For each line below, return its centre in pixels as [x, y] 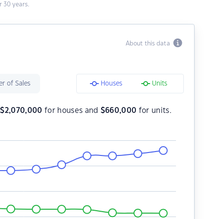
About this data [149, 44]
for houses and [71, 111]
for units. [154, 111]
